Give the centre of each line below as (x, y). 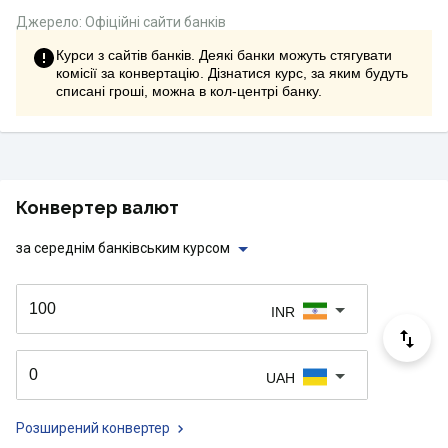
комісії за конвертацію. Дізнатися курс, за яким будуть (232, 73)
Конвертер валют (97, 207)
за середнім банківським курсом (123, 248)
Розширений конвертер (93, 428)
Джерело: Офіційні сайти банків (121, 22)
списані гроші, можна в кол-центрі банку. (189, 91)
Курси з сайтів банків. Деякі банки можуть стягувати (224, 55)
